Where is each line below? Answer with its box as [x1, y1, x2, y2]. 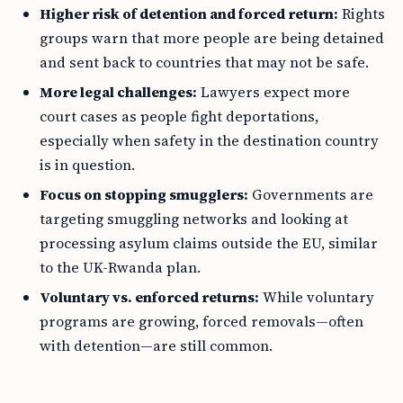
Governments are [248, 184, 373, 204]
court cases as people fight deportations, [40, 106, 318, 126]
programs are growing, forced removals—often [40, 311, 363, 331]
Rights [338, 4, 385, 23]
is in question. [40, 155, 135, 175]
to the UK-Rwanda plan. [40, 257, 201, 277]
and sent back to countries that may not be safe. [40, 52, 369, 72]
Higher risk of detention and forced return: [40, 4, 338, 23]
